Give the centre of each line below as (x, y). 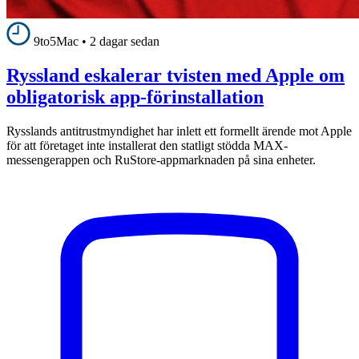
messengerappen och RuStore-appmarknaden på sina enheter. (161, 160)
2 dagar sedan (125, 42)
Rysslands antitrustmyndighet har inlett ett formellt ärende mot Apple (179, 131)
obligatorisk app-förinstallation (135, 97)
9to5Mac (56, 42)
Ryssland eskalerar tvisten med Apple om (175, 76)
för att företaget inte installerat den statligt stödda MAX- (147, 146)
